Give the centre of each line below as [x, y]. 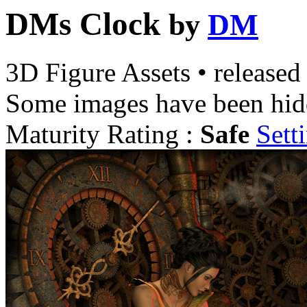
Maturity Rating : [103, 134]
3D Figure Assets [101, 73]
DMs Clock [83, 24]
